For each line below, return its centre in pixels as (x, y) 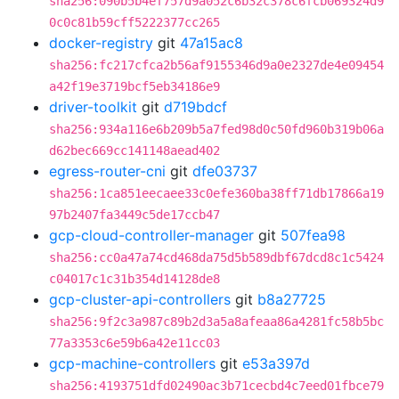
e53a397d (276, 363)
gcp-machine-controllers (132, 363)
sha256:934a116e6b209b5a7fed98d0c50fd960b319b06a (216, 129)
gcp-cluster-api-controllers (140, 299)
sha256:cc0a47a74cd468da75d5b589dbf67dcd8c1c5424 (216, 257)
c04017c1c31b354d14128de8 (134, 279)
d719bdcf (195, 107)
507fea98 (313, 235)
